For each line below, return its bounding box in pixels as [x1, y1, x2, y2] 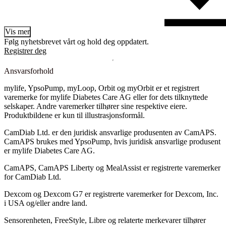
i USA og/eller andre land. [4, 199, 87, 207]
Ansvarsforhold [4, 67, 53, 75]
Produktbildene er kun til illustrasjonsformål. [4, 111, 145, 120]
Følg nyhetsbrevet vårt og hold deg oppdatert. [4, 37, 149, 46]
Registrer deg [4, 46, 46, 55]
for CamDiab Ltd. [4, 173, 61, 181]
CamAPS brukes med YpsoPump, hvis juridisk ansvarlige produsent [4, 137, 220, 146]
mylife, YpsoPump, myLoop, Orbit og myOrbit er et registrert [4, 84, 199, 92]
